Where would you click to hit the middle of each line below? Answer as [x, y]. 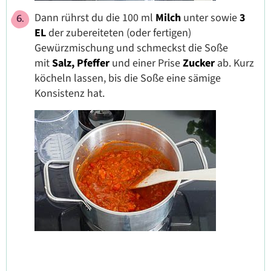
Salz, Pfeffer [81, 64]
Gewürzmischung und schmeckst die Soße [131, 48]
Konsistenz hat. [71, 94]
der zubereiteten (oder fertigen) [119, 33]
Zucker [199, 64]
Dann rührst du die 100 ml [95, 18]
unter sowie [210, 18]
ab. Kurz [234, 64]
